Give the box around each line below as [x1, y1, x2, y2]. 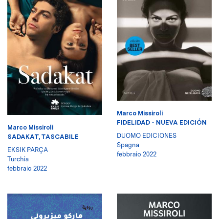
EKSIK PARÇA [7, 146, 48, 154]
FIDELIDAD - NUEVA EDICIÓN [117, 118, 207, 126]
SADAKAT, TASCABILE [7, 133, 79, 141]
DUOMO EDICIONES [117, 131, 176, 139]
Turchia [7, 155, 29, 163]
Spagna [117, 141, 139, 149]
